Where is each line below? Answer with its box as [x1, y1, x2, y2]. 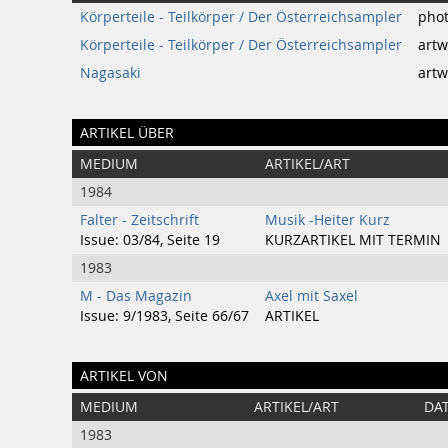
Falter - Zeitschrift [80, 211, 199, 229]
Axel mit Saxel [265, 287, 358, 305]
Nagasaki [80, 64, 141, 82]
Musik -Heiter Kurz [265, 211, 390, 229]
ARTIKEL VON [80, 366, 168, 385]
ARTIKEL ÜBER [80, 123, 174, 142]
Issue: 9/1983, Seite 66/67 [80, 307, 249, 325]
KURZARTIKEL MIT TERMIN [265, 231, 441, 249]
